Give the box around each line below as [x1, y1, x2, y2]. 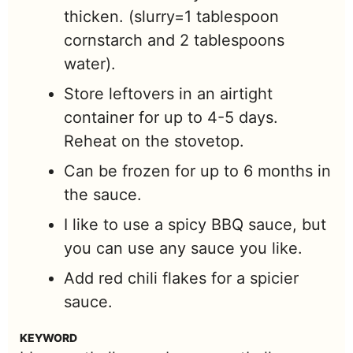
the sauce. [64, 185, 147, 205]
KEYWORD [20, 331, 77, 345]
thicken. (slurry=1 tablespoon [64, 7, 279, 27]
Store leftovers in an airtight [64, 84, 273, 104]
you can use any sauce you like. [64, 239, 303, 258]
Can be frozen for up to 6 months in [64, 162, 331, 181]
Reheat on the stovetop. [64, 132, 249, 151]
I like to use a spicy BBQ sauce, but [64, 215, 326, 235]
